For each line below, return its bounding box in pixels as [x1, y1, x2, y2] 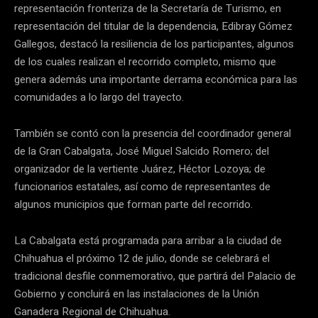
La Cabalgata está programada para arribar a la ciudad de [14, 232, 282, 248]
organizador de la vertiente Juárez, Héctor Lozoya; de [14, 160, 265, 177]
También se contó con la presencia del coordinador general [14, 125, 291, 141]
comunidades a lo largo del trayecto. [14, 89, 184, 105]
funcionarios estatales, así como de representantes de [14, 178, 270, 194]
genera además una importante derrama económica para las [14, 71, 297, 87]
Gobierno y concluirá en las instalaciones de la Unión [14, 285, 259, 302]
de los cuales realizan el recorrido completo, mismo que [14, 53, 276, 70]
